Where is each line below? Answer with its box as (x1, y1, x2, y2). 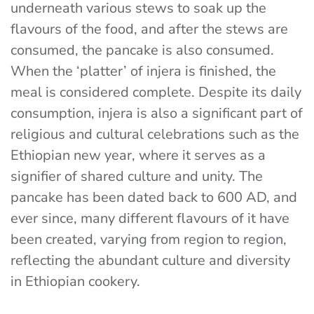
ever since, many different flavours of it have (11, 209, 289, 228)
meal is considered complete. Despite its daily (11, 83, 301, 102)
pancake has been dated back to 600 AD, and (11, 188, 297, 207)
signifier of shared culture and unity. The (11, 167, 263, 186)
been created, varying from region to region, (11, 230, 287, 250)
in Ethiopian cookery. (11, 272, 144, 292)
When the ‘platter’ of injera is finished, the (11, 62, 276, 81)
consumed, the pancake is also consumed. (11, 41, 274, 60)
